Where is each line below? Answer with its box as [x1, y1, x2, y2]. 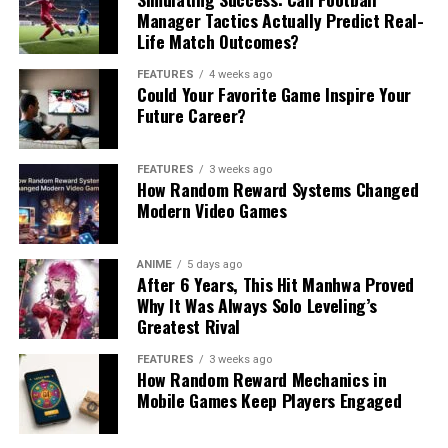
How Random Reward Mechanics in [136, 365, 387, 392]
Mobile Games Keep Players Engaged [136, 386, 402, 413]
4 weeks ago [208, 67, 272, 81]
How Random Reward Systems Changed [136, 175, 419, 202]
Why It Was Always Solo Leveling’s [136, 291, 377, 318]
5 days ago [186, 257, 242, 271]
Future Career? [136, 101, 246, 128]
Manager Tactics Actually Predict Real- [136, 6, 424, 33]
